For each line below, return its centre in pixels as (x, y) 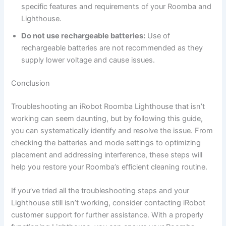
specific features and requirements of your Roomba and (117, 7)
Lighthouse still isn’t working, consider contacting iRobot (108, 203)
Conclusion (31, 83)
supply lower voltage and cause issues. (88, 60)
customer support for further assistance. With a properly (107, 215)
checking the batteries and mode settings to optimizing (106, 143)
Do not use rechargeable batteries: (83, 36)
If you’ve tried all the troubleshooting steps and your (100, 191)
